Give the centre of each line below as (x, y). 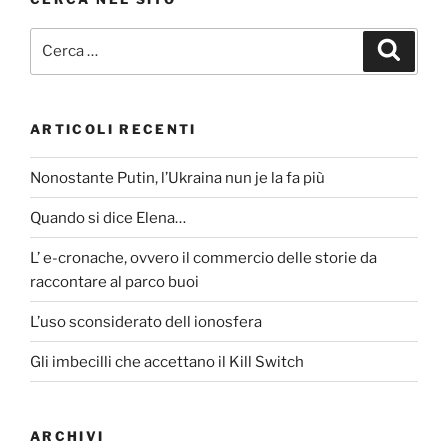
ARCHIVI (67, 436)
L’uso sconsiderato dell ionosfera (146, 321)
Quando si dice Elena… (108, 217)
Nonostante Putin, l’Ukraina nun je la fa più (177, 177)
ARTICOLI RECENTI (113, 128)
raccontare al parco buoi (114, 281)
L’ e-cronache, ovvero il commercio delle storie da (203, 257)
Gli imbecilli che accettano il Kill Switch (167, 361)
